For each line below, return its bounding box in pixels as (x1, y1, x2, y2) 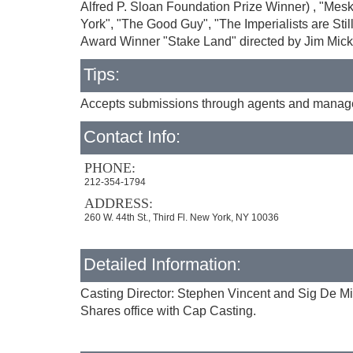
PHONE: (84, 160, 136, 176)
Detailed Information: (84, 255, 241, 274)
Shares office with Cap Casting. (80, 304, 256, 318)
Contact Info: (84, 127, 180, 147)
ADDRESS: (84, 195, 153, 211)
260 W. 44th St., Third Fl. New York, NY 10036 (84, 212, 279, 223)
